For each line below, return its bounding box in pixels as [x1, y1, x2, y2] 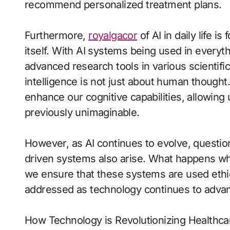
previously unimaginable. [25, 106, 140, 119]
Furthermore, [25, 29, 89, 42]
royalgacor [88, 29, 138, 42]
